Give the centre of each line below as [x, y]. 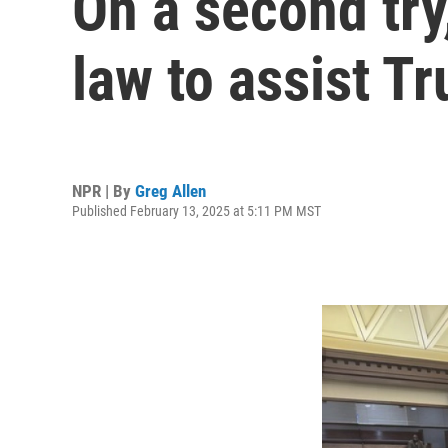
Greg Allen [170, 190]
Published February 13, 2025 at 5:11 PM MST [196, 210]
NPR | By [103, 190]
